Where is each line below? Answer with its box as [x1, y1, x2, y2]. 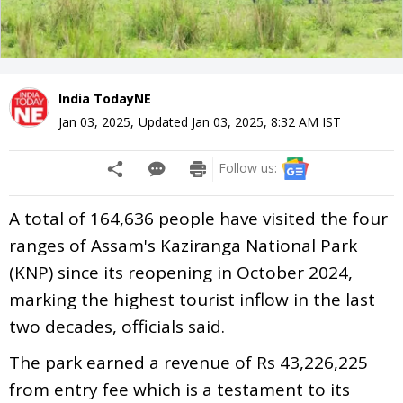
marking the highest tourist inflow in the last [9, 287, 375, 311]
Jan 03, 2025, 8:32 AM [192, 112, 318, 130]
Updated [139, 112, 192, 130]
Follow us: [219, 158, 277, 176]
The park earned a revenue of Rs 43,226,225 [9, 350, 368, 374]
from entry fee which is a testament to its [9, 377, 350, 401]
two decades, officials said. [9, 314, 225, 338]
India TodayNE [58, 89, 151, 107]
